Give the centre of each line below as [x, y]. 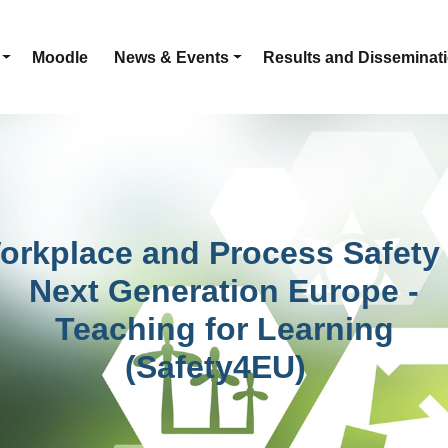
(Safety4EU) [224, 367]
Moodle [60, 58]
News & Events [171, 58]
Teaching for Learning [224, 329]
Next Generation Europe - [224, 291]
